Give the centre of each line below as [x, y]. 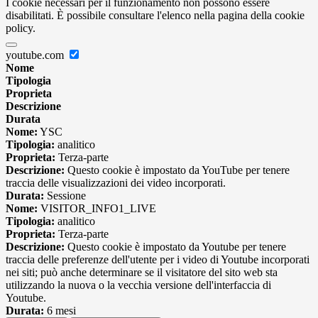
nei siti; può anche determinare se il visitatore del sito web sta [142, 273]
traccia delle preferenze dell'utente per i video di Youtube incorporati [158, 260]
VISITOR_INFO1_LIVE [97, 209]
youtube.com [36, 55]
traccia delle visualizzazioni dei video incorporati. [116, 183]
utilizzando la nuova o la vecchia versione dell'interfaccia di [138, 285]
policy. [21, 28]
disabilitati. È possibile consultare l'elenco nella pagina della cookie [155, 16]
